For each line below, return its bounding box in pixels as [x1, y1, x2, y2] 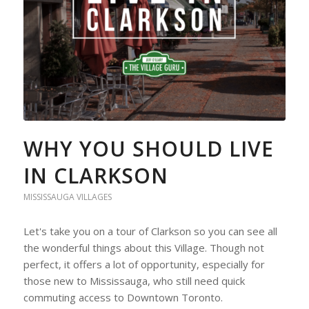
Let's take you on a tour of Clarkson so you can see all [23, 224, 277, 239]
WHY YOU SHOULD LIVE [23, 134, 274, 163]
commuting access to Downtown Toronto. [23, 290, 223, 305]
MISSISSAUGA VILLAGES [23, 191, 112, 203]
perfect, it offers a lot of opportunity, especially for [23, 257, 265, 272]
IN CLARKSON [23, 161, 168, 190]
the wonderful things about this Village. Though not [23, 241, 264, 255]
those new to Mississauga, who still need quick [23, 274, 245, 288]
